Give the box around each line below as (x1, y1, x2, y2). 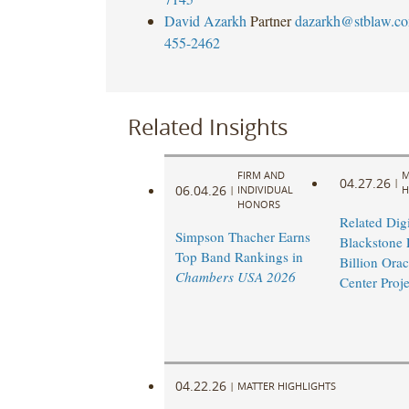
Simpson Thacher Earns (174, 227, 310, 246)
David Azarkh (163, 10, 246, 30)
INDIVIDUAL (236, 183, 293, 197)
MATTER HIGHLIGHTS (236, 378, 336, 393)
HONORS (236, 197, 280, 212)
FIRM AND (236, 168, 285, 183)
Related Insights (127, 111, 288, 142)
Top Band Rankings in (174, 247, 303, 267)
